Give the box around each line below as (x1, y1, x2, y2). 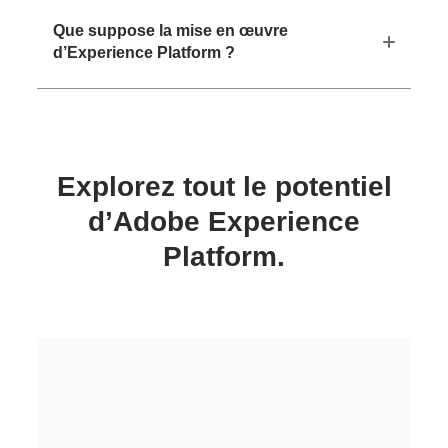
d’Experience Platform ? (53, 43, 236, 61)
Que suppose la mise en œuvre (53, 21, 289, 39)
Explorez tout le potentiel (56, 170, 392, 202)
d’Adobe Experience (88, 205, 360, 237)
